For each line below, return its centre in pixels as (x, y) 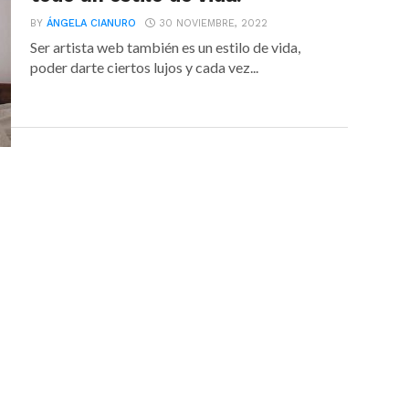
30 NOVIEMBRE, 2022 (214, 23)
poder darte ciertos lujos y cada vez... (145, 67)
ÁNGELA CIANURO (92, 23)
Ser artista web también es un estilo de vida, (166, 47)
